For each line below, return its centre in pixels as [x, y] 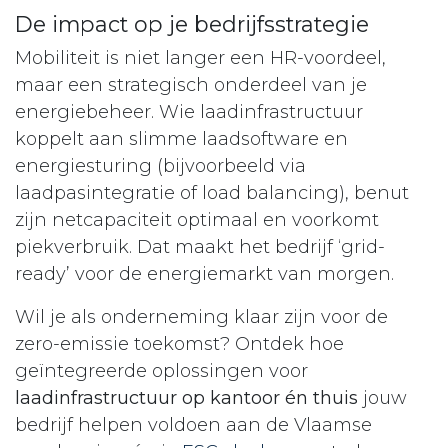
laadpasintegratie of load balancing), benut [212, 192]
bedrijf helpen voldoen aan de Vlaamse [193, 424]
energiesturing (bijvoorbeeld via [160, 165]
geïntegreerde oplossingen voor [161, 370]
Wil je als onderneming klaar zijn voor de [201, 316]
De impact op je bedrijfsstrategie [192, 23]
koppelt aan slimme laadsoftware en [181, 138]
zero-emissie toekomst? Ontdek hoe [179, 343]
